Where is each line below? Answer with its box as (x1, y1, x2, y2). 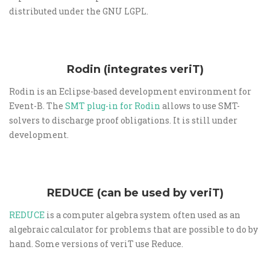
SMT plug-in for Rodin (65, 100, 160, 111)
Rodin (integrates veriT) (66, 63, 204, 76)
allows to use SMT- (160, 100, 240, 111)
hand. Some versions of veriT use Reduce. (9, 238, 183, 250)
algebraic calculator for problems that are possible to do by (9, 224, 258, 235)
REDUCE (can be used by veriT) (46, 186, 224, 199)
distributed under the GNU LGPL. (9, 5, 148, 17)
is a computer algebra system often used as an (45, 209, 240, 221)
